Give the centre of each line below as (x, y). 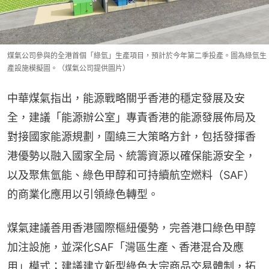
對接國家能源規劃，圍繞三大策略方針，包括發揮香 (131, 136)
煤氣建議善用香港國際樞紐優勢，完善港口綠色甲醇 (131, 228)
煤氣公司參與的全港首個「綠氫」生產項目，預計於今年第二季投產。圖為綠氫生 (137, 55)
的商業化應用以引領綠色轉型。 (83, 194)
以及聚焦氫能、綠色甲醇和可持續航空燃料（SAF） (131, 175)
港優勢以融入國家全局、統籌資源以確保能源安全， (131, 156)
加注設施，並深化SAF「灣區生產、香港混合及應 (125, 247)
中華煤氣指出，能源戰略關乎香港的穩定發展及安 (126, 98)
